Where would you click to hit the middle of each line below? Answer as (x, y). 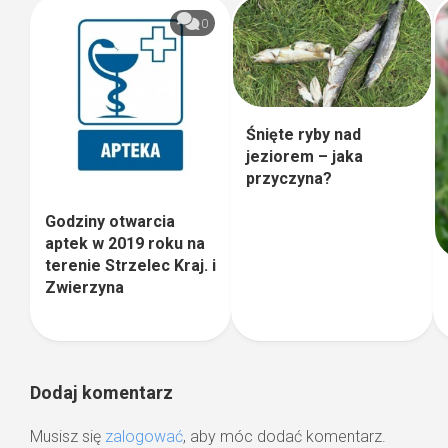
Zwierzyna (84, 287)
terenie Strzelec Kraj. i (130, 265)
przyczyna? (289, 179)
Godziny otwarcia (110, 221)
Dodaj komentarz (101, 393)
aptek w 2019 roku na (125, 243)
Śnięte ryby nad (304, 135)
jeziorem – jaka (305, 157)
